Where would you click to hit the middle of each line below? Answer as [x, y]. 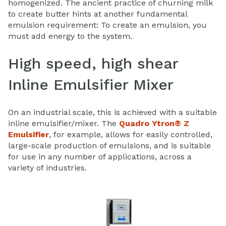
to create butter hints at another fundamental [98, 14]
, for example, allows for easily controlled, [131, 134]
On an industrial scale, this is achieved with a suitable [112, 112]
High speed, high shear [93, 64]
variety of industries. [47, 167]
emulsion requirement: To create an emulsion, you [107, 25]
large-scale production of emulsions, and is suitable [109, 145]
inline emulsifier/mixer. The [64, 123]
